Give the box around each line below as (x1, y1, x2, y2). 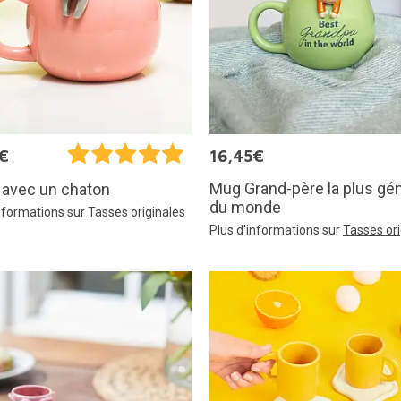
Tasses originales (88, 204, 185, 219)
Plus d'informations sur (209, 222, 343, 237)
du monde (209, 197, 281, 217)
